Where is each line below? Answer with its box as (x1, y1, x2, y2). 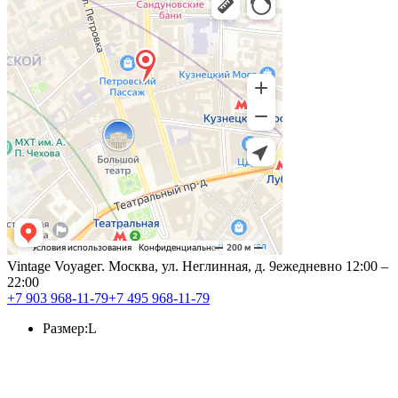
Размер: (43, 320, 88, 336)
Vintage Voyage (7, 258, 97, 274)
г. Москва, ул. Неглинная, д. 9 (97, 258, 276, 274)
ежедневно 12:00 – (276, 258, 388, 274)
